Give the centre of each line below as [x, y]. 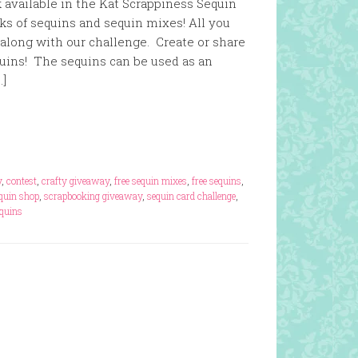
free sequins [217, 181]
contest [22, 181]
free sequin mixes [151, 181]
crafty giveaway [76, 181]
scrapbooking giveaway [93, 196]
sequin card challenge [191, 196]
